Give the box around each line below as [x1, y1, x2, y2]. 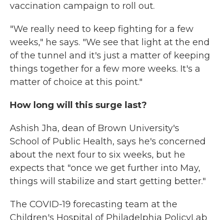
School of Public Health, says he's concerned [10, 136, 206, 147]
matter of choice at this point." [10, 77, 142, 87]
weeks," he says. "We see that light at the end [10, 37, 210, 48]
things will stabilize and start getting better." [10, 176, 206, 187]
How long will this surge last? [10, 100, 147, 110]
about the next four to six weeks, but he [10, 149, 185, 160]
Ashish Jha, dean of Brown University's [10, 123, 179, 134]
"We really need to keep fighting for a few [10, 24, 193, 34]
